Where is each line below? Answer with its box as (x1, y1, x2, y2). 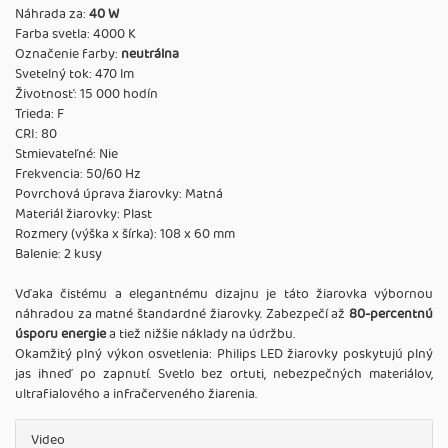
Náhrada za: (15, 3, 89, 25)
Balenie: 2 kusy (15, 243, 102, 265)
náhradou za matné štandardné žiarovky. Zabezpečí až (15, 303, 349, 325)
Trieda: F (15, 103, 64, 125)
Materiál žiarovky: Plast (15, 203, 152, 225)
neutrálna (121, 43, 179, 65)
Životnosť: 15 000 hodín (15, 83, 158, 105)
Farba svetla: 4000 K (15, 23, 136, 45)
